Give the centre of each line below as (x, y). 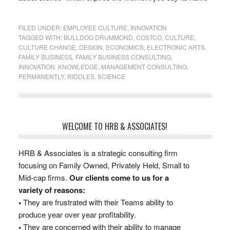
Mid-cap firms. (44, 178)
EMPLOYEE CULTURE (95, 28)
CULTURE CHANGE (47, 47)
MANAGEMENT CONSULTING (144, 67)
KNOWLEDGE (78, 67)
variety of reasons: (52, 190)
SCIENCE (111, 76)
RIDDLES (81, 76)
